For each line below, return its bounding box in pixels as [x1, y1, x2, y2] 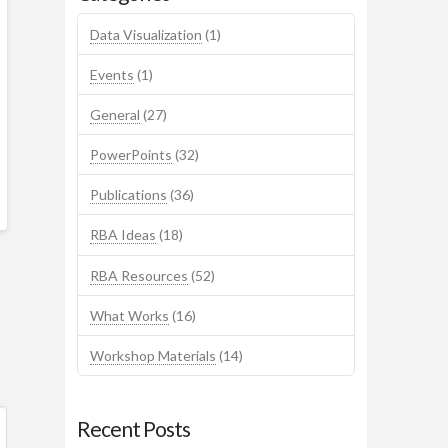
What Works [90, 306, 170, 324]
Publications [90, 186, 168, 204]
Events [90, 65, 135, 83]
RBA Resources [90, 266, 189, 284]
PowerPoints [90, 146, 173, 164]
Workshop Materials [90, 347, 217, 365]
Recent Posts [77, 416, 191, 442]
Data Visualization [90, 25, 203, 43]
